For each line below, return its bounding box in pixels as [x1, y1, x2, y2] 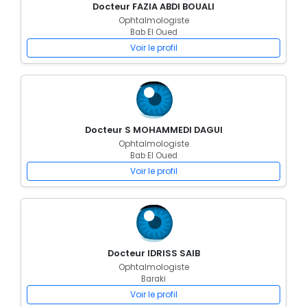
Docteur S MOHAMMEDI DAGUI [84, 124, 223, 136]
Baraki [141, 273, 166, 284]
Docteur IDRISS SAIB [107, 247, 200, 259]
